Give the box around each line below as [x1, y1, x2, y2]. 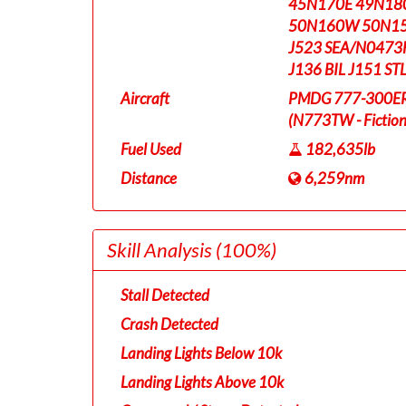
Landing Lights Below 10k [121, 343, 282, 362]
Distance [121, 169, 177, 188]
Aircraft [121, 89, 169, 108]
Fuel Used [121, 140, 181, 159]
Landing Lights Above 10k [121, 372, 284, 391]
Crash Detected [121, 314, 218, 333]
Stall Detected [121, 285, 209, 304]
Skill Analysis [107, 237, 216, 262]
